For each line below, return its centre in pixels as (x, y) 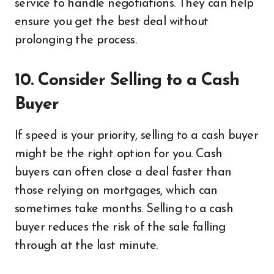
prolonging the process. (76, 40)
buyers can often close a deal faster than (123, 172)
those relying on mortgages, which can (116, 191)
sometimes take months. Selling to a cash (124, 209)
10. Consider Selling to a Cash (127, 81)
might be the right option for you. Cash (119, 154)
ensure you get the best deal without (112, 22)
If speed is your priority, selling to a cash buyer (136, 136)
